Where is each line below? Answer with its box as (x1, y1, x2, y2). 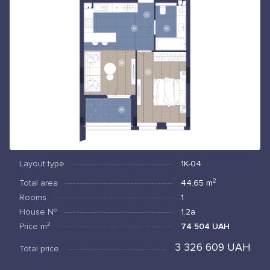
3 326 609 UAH (175, 240, 251, 254)
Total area (19, 178, 58, 188)
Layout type (19, 159, 64, 169)
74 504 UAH (181, 221, 230, 231)
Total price (19, 243, 59, 254)
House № (19, 207, 57, 217)
